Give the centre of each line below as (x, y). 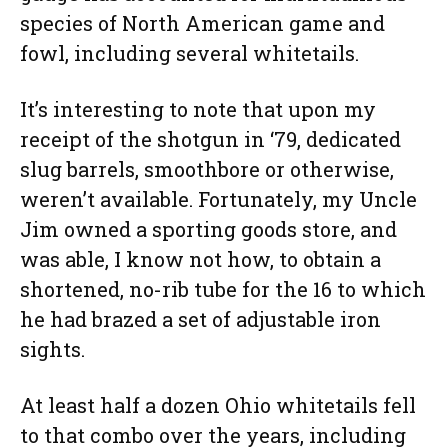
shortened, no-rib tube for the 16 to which (223, 289)
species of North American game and (202, 23)
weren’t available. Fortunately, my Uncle (218, 199)
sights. (52, 349)
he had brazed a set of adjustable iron (200, 319)
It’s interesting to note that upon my (198, 109)
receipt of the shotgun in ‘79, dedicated (210, 139)
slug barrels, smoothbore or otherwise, (207, 169)
